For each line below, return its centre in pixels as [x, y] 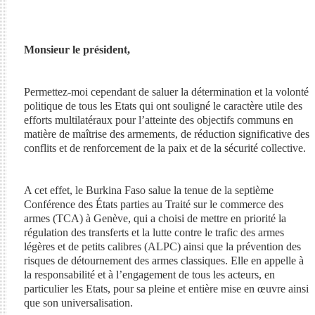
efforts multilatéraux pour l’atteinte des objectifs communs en [158, 120]
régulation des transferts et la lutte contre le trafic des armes [154, 232]
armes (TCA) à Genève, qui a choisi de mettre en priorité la [155, 218]
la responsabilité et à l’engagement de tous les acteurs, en [149, 275]
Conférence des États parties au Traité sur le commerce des [153, 204]
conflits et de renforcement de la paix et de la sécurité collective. [165, 148]
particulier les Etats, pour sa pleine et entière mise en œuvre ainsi [166, 289]
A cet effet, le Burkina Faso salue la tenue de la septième [148, 190]
